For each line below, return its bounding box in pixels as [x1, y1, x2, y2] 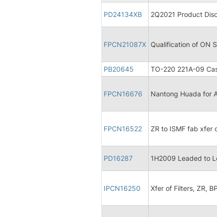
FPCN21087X [104, 40, 146, 48]
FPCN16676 [104, 89, 142, 98]
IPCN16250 [104, 184, 140, 192]
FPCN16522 [104, 124, 142, 133]
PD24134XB [104, 10, 142, 18]
